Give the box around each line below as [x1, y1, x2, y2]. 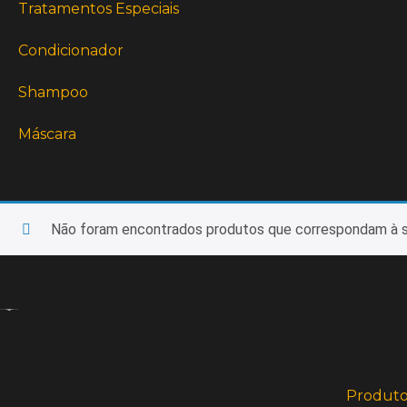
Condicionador [18, 42, 124, 59]
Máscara [18, 125, 77, 143]
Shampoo [18, 84, 89, 101]
